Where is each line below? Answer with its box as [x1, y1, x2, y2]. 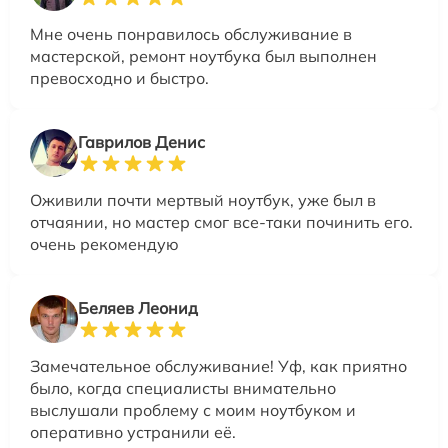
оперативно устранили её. [30, 421, 236, 442]
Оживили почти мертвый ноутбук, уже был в [30, 189, 376, 210]
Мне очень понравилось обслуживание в [30, 23, 352, 44]
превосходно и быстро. [30, 67, 209, 88]
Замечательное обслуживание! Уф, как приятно [30, 355, 407, 376]
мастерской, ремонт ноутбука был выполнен [30, 45, 377, 66]
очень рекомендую [30, 233, 179, 254]
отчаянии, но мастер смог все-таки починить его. [30, 211, 413, 232]
